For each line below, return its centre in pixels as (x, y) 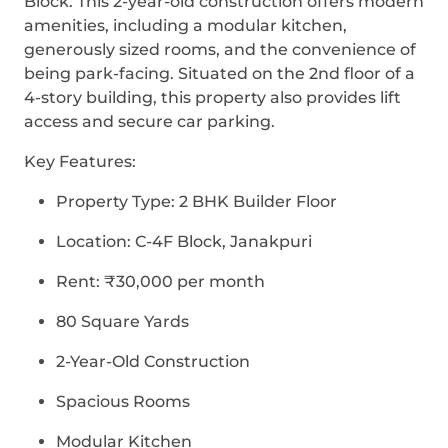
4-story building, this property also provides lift (212, 97)
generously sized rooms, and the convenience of (220, 49)
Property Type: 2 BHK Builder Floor (196, 201)
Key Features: (80, 161)
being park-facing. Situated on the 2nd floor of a (219, 73)
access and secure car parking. (149, 121)
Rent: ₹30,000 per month (160, 281)
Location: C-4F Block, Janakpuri (184, 241)
